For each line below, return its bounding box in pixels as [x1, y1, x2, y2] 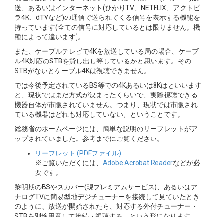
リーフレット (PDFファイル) [35, 149, 121, 157]
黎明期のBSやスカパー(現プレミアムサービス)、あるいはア [15, 183, 198, 191]
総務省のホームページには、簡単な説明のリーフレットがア [15, 125, 198, 133]
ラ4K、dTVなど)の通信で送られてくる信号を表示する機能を [15, 14, 200, 21]
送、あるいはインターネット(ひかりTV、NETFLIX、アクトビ [15, 4, 200, 12]
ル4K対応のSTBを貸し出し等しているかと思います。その [15, 57, 191, 65]
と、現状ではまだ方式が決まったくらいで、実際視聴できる [15, 91, 198, 99]
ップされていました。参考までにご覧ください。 [15, 135, 164, 142]
